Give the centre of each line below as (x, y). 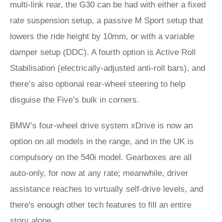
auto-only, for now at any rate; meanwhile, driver (99, 173)
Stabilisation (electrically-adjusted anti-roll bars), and (108, 68)
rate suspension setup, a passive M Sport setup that (107, 21)
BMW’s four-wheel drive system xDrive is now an (101, 126)
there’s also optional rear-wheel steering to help (98, 84)
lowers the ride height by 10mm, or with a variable (102, 36)
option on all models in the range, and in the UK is (102, 141)
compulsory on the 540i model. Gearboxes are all (101, 157)
